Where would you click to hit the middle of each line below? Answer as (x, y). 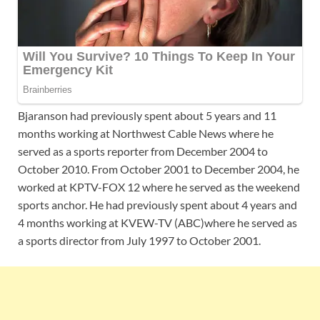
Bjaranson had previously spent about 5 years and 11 (147, 115)
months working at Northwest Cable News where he (146, 133)
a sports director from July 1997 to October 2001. (139, 240)
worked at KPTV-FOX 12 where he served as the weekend (159, 186)
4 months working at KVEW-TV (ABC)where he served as (157, 222)
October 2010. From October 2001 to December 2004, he (159, 169)
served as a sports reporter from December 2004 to (143, 151)
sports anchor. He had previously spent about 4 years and (157, 204)
